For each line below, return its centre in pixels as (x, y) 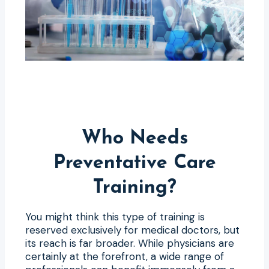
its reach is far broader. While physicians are (130, 243)
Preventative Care (134, 163)
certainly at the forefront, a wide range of (125, 256)
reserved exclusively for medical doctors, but (132, 230)
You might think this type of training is (115, 216)
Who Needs (134, 138)
